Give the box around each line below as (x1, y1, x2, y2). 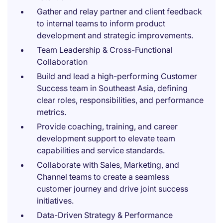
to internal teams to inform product (37, 18, 165, 28)
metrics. (37, 107, 66, 117)
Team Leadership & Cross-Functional (37, 45, 173, 55)
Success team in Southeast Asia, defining (37, 83, 188, 93)
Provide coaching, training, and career (37, 121, 178, 131)
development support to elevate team (37, 133, 175, 143)
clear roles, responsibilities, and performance (37, 95, 204, 105)
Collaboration (37, 57, 88, 67)
